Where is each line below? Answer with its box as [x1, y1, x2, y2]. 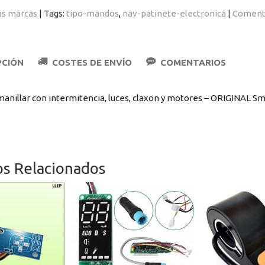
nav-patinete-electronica [122, 8, 226, 18]
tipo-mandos [66, 8, 119, 18]
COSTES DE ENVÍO [49, 57, 132, 67]
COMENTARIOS [158, 57, 227, 67]
